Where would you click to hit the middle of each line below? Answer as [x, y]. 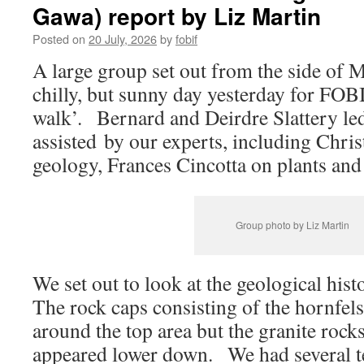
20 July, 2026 [123, 39]
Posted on [59, 39]
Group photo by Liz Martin [292, 225]
